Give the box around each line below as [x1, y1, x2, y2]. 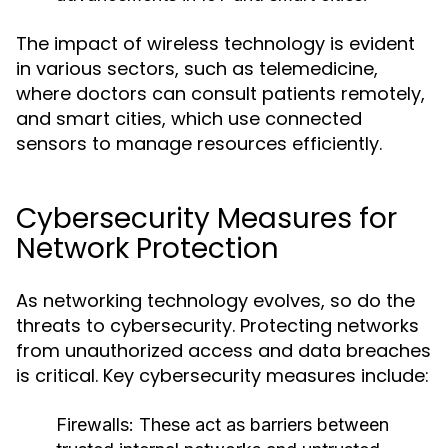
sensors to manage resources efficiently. [16, 131, 382, 156]
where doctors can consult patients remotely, [16, 81, 425, 106]
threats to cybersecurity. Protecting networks [16, 313, 419, 338]
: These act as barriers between [129, 414, 389, 435]
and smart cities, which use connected [16, 106, 362, 131]
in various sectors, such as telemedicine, [16, 56, 378, 81]
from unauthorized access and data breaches [16, 338, 431, 363]
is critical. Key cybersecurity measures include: [16, 363, 429, 388]
